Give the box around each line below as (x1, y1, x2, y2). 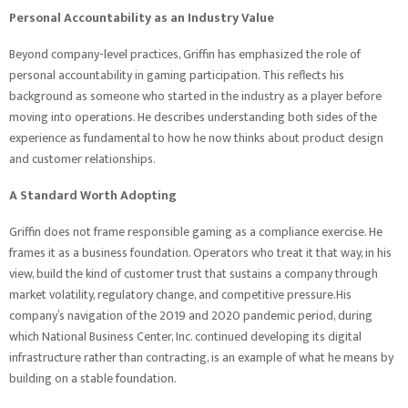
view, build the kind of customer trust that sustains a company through (9, 263, 378, 284)
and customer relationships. (9, 148, 156, 169)
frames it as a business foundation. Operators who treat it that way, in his (9, 242, 392, 263)
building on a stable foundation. (9, 368, 177, 389)
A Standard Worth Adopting (9, 185, 177, 206)
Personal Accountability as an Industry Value (9, 7, 274, 28)
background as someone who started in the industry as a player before (9, 86, 382, 107)
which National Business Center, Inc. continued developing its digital (9, 326, 362, 347)
